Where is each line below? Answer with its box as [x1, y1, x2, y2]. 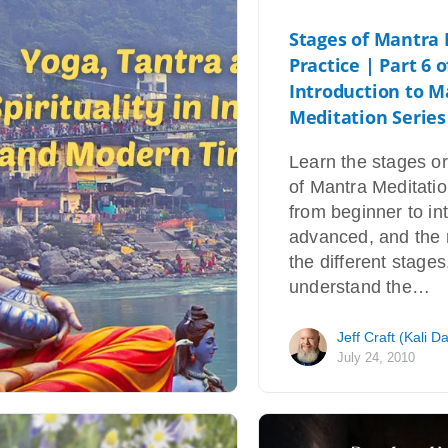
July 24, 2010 [336, 349, 415, 365]
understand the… [288, 276, 430, 297]
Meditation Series [288, 104, 446, 129]
